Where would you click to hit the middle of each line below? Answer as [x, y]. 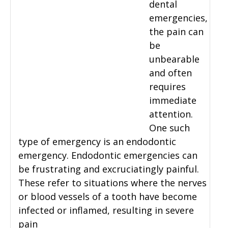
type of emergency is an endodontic [97, 142]
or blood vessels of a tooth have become [108, 197]
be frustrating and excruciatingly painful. [109, 169]
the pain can [176, 32]
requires [167, 87]
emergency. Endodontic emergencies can [108, 155]
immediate [173, 101]
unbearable [174, 59]
